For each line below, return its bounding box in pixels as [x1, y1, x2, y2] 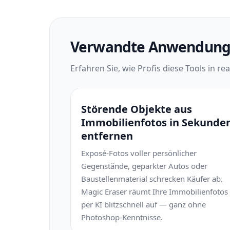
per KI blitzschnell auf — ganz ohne [81, 199, 206, 209]
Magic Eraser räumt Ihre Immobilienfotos [81, 186, 228, 197]
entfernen [81, 129, 133, 143]
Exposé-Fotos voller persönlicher [81, 148, 197, 158]
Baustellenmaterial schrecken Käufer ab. [81, 174, 223, 184]
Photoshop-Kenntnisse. [81, 212, 163, 222]
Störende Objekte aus [81, 102, 192, 116]
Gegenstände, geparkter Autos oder [81, 161, 207, 171]
